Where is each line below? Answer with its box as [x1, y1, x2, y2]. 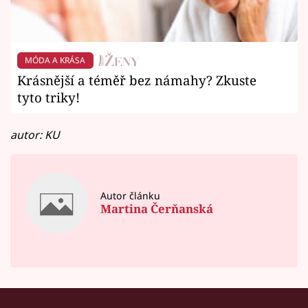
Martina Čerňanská [100, 200, 214, 217]
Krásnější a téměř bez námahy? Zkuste [17, 71, 256, 89]
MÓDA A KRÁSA [25, 54, 86, 67]
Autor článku [100, 188, 161, 202]
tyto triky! [17, 88, 80, 106]
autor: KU [10, 126, 60, 142]
